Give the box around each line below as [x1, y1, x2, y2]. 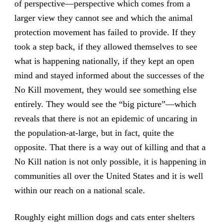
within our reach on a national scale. [14, 185, 145, 196]
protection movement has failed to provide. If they [14, 27, 196, 38]
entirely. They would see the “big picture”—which [14, 99, 196, 110]
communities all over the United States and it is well [14, 171, 203, 181]
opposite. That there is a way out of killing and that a [14, 142, 206, 153]
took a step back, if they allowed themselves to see [14, 42, 197, 52]
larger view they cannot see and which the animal [14, 13, 193, 23]
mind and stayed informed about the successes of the [14, 70, 204, 81]
